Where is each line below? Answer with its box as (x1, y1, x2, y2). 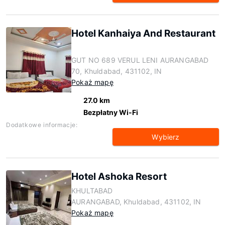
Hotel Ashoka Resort (71, 171, 167, 182)
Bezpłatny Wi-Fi (83, 108, 138, 117)
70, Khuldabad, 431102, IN (71, 67, 162, 75)
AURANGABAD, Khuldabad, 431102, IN (71, 197, 201, 206)
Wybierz (152, 133, 180, 141)
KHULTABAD (71, 186, 113, 195)
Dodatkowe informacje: (6, 121, 78, 129)
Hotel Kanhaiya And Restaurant (71, 28, 215, 39)
